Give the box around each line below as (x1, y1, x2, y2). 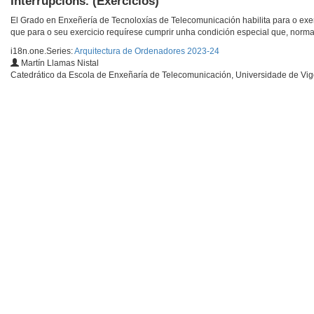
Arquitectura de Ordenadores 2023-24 (74, 46, 219, 57)
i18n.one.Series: (11, 46, 74, 57)
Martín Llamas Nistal (19, 58, 99, 69)
